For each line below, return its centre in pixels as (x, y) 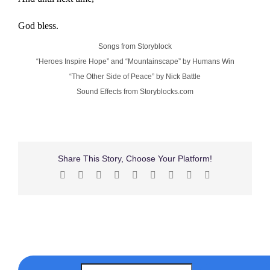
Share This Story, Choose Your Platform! (135, 159)
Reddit (114, 175)
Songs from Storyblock (135, 47)
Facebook (84, 175)
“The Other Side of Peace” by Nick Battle (135, 77)
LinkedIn (137, 175)
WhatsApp (158, 175)
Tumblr (169, 175)
